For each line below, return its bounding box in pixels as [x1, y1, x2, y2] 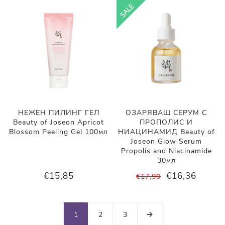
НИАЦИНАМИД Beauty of [118, 127, 215, 137]
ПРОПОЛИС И [140, 117, 193, 127]
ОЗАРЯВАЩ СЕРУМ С [126, 107, 207, 118]
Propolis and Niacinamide [121, 146, 212, 156]
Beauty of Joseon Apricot [13, 117, 104, 127]
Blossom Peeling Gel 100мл [9, 127, 108, 137]
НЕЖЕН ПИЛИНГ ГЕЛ [18, 107, 99, 118]
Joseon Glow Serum [131, 136, 202, 146]
